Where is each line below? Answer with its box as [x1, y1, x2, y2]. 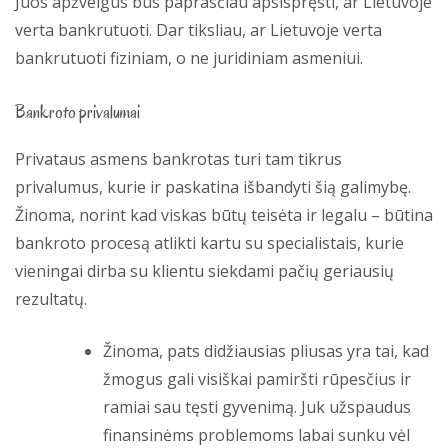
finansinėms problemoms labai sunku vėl [103, 424, 410, 446]
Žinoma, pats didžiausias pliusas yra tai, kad [103, 340, 429, 362]
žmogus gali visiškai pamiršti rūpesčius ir [103, 368, 411, 390]
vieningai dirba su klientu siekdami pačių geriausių [15, 260, 394, 282]
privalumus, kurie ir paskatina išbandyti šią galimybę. [15, 176, 411, 198]
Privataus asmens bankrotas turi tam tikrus [15, 148, 342, 170]
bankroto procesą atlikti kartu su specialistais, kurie [15, 232, 404, 254]
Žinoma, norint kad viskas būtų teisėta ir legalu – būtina [15, 204, 433, 226]
